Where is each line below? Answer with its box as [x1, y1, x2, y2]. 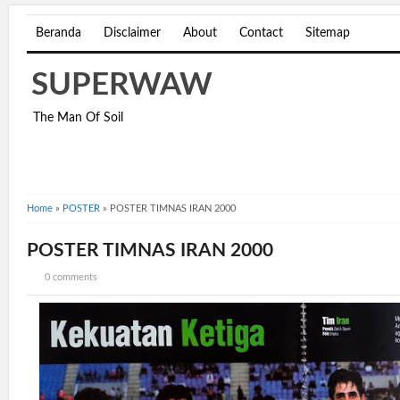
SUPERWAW [31, 70, 212, 101]
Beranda [36, 27, 81, 39]
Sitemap [305, 27, 350, 39]
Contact [239, 27, 283, 39]
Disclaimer [104, 27, 161, 39]
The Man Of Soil [33, 112, 123, 124]
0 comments [45, 272, 97, 282]
